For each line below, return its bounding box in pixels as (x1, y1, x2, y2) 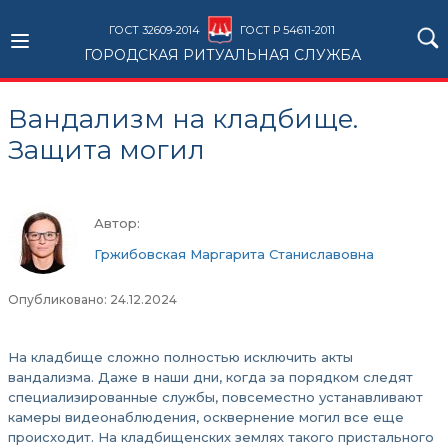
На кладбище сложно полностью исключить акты (8, 349, 353, 365)
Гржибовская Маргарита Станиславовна (94, 246, 374, 262)
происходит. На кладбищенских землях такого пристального (8, 429, 434, 445)
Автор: (94, 215, 140, 231)
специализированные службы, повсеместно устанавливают (8, 389, 423, 405)
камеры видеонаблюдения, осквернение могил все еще (8, 409, 404, 425)
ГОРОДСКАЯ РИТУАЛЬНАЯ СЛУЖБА (83, 46, 361, 64)
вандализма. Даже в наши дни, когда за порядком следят (8, 369, 413, 385)
